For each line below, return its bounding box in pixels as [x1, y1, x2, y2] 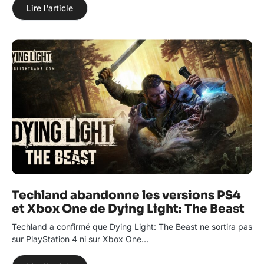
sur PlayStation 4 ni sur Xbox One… [12, 234, 148, 245]
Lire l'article [27, 3, 73, 14]
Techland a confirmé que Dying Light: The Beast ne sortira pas [12, 222, 252, 232]
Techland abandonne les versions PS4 [12, 188, 241, 203]
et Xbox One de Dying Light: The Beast [12, 202, 245, 217]
